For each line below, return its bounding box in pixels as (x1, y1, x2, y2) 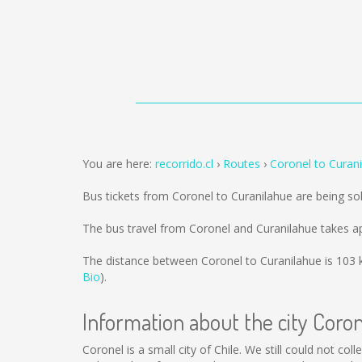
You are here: (82, 156, 155, 171)
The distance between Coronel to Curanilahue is (82, 253, 336, 268)
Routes (223, 156, 260, 171)
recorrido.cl (155, 156, 213, 171)
